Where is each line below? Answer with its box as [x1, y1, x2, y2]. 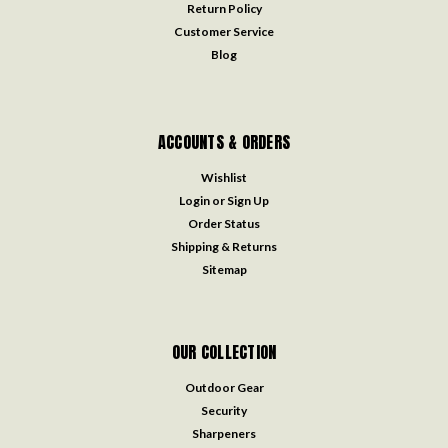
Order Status [188, 215, 260, 231]
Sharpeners [192, 425, 256, 441]
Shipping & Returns [171, 238, 277, 254]
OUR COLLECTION [171, 339, 277, 364]
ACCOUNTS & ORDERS [157, 129, 291, 154]
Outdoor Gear [184, 379, 264, 395]
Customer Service [174, 23, 274, 39]
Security [201, 402, 247, 418]
